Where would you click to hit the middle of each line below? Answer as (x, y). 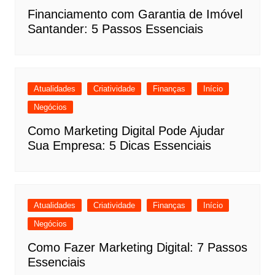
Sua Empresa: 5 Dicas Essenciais (119, 146)
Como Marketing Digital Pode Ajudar (126, 131)
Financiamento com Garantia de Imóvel (135, 14)
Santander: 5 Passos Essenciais (115, 29)
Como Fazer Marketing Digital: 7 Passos (137, 248)
